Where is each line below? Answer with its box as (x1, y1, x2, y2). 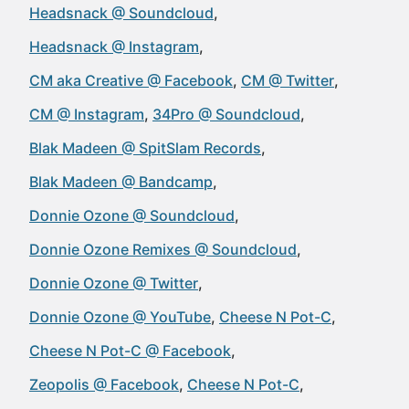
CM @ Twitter (241, 71, 334, 89)
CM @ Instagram (29, 105, 144, 123)
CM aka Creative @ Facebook (29, 71, 233, 89)
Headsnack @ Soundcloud (29, 4, 214, 22)
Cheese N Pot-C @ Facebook (29, 341, 231, 360)
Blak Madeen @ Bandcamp (29, 173, 213, 191)
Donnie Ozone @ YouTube (29, 308, 211, 326)
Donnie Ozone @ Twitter (29, 274, 198, 292)
